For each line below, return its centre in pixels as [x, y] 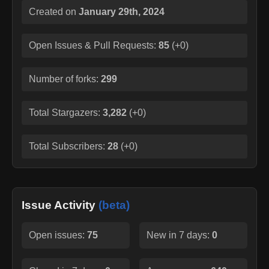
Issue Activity [60, 205]
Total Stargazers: [66, 112]
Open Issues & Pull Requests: [92, 45]
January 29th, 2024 [122, 11]
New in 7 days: [179, 235]
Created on [54, 11]
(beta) [114, 205]
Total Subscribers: [68, 146]
